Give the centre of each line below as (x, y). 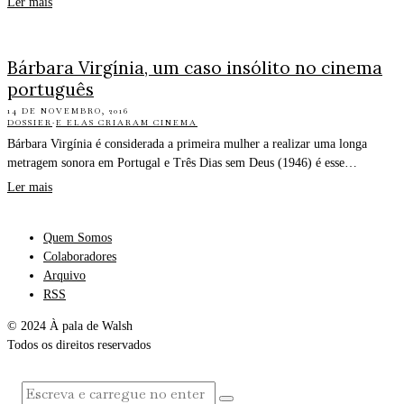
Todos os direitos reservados (79, 345)
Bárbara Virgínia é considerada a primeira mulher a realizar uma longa (187, 144)
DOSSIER (30, 123)
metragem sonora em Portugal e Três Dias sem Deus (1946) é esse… (182, 163)
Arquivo (64, 276)
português (50, 90)
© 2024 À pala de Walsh (70, 326)
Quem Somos (78, 238)
